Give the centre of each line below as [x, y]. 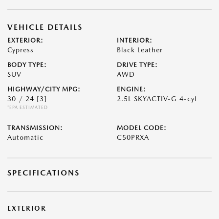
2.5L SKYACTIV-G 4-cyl [157, 99]
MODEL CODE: [142, 128]
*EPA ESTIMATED [28, 107]
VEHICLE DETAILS [45, 27]
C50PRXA [133, 137]
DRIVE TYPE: [137, 65]
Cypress [21, 50]
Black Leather [140, 50]
